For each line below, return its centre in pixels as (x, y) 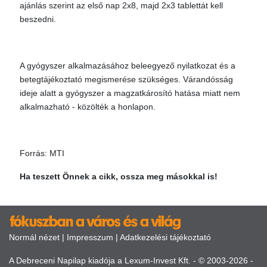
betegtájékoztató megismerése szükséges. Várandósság (126, 79)
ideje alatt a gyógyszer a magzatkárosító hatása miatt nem (130, 93)
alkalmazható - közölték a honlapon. (88, 107)
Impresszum (90, 237)
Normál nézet (34, 237)
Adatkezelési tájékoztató (165, 237)
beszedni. (38, 19)
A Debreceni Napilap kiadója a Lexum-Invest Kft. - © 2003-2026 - (131, 260)
